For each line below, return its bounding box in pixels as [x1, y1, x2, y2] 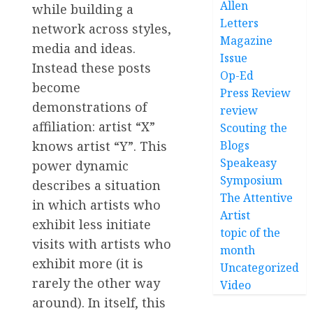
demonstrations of [32, 98, 147, 115]
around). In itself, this [32, 293, 166, 311]
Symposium [220, 173, 283, 188]
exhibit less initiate [32, 215, 151, 233]
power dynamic [32, 156, 129, 174]
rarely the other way [32, 274, 160, 291]
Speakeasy [220, 155, 277, 170]
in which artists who [32, 196, 161, 213]
